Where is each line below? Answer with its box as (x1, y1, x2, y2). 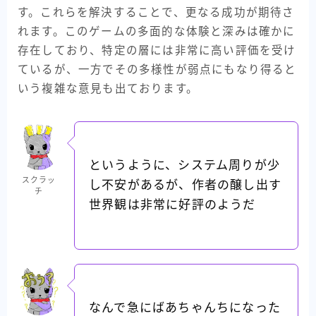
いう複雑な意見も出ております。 (18, 82, 198, 95)
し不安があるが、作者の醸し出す (89, 178, 281, 192)
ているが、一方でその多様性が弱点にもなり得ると (18, 63, 297, 75)
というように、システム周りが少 (89, 158, 280, 172)
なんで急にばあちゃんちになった (89, 300, 281, 315)
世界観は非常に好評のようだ (89, 197, 256, 212)
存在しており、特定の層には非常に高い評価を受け (18, 44, 296, 56)
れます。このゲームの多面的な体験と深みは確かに (18, 25, 296, 37)
